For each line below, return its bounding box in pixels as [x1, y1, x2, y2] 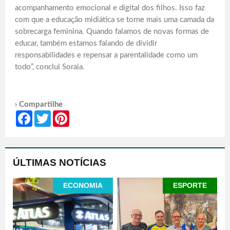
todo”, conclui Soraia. [15, 63, 85, 71]
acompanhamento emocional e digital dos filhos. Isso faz [15, 4, 205, 12]
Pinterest [69, 111, 97, 119]
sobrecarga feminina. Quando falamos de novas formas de [15, 28, 209, 36]
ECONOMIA [63, 181, 103, 190]
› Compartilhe [15, 101, 63, 109]
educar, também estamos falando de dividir [15, 40, 157, 48]
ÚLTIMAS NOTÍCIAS [13, 157, 106, 168]
